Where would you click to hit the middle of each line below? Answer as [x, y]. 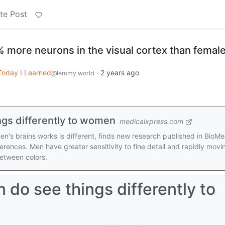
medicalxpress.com [151, 121]
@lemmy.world [73, 73]
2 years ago [120, 73]
